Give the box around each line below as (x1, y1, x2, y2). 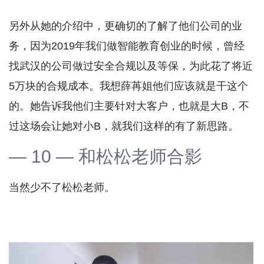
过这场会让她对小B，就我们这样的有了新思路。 (9, 120, 239, 133)
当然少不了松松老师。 (9, 181, 115, 194)
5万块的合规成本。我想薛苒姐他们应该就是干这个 (9, 80, 248, 93)
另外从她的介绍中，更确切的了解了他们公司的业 (9, 20, 242, 32)
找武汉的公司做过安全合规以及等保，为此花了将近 (9, 60, 253, 72)
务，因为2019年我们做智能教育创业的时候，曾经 (9, 40, 245, 52)
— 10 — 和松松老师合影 (9, 147, 202, 167)
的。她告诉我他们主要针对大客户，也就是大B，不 (9, 100, 249, 113)
